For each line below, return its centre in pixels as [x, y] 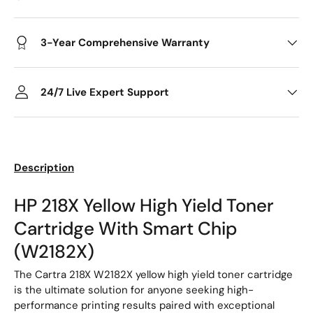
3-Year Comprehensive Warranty [125, 42]
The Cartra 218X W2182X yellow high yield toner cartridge [153, 275]
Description [44, 168]
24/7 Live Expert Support [105, 92]
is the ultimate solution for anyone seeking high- [134, 290]
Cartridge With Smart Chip [125, 229]
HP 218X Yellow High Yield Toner [144, 206]
